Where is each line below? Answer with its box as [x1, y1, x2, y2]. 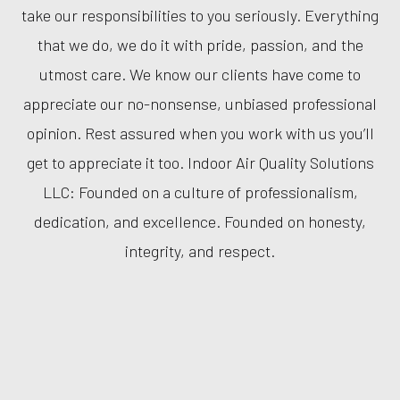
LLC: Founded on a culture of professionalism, [42, 181, 358, 202]
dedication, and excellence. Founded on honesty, [34, 211, 366, 231]
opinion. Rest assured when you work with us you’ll [26, 122, 374, 143]
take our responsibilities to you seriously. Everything [21, 4, 379, 25]
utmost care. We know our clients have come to [39, 63, 361, 84]
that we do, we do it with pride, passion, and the [37, 34, 363, 54]
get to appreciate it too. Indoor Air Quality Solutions [26, 152, 374, 172]
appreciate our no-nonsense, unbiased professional [23, 93, 377, 113]
